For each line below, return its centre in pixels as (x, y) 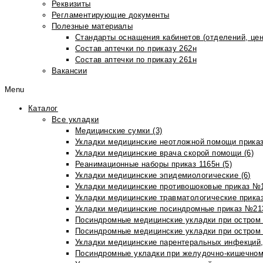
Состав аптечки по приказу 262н (136, 48)
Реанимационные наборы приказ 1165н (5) (154, 164)
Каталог (43, 108)
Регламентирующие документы (111, 15)
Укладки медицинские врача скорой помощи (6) (165, 153)
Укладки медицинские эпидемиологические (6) (163, 175)
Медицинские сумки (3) (119, 131)
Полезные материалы (92, 26)
